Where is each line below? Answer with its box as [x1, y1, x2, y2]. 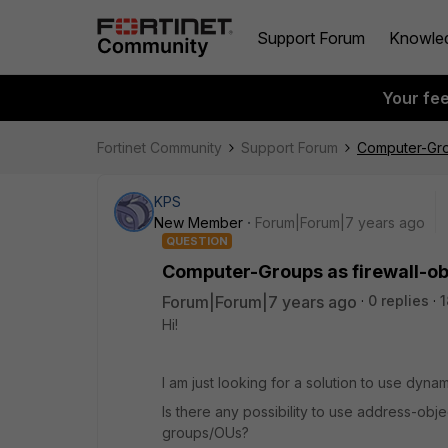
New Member [154, 214, 243, 231]
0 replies [368, 292, 429, 309]
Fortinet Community [97, 139, 222, 156]
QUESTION [166, 234, 228, 248]
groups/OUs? [162, 424, 249, 441]
